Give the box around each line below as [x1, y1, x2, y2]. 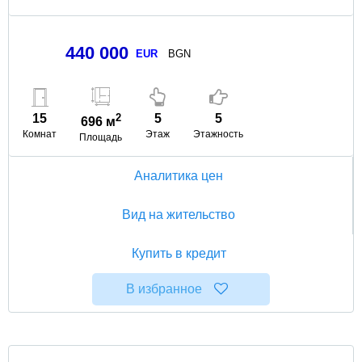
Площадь [79, 131, 122, 143]
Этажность [193, 128, 244, 140]
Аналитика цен [133, 168, 223, 183]
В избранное [126, 281, 203, 296]
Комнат [23, 128, 57, 140]
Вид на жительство [121, 207, 235, 221]
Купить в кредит [131, 246, 226, 260]
